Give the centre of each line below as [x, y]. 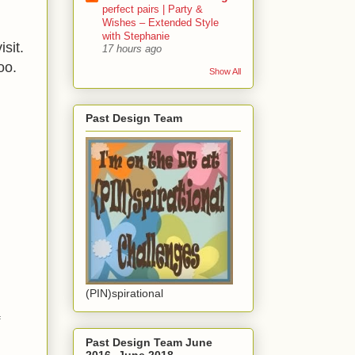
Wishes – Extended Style [160, 23]
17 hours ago [132, 50]
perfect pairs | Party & [153, 10]
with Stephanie [136, 36]
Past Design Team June [149, 342]
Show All [225, 72]
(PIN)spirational [124, 294]
